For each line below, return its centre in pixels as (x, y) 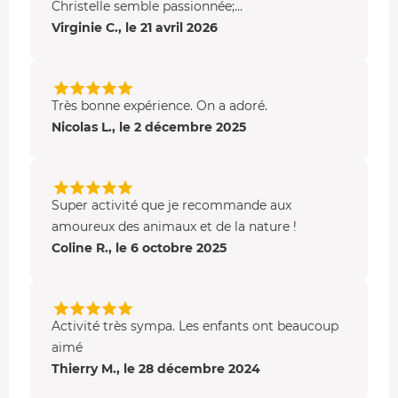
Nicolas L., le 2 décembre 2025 (149, 127)
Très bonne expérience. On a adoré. (159, 105)
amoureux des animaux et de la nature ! (174, 226)
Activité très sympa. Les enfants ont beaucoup (195, 326)
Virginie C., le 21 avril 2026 (135, 27)
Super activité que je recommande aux (171, 205)
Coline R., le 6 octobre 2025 (139, 247)
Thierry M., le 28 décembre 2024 (156, 368)
